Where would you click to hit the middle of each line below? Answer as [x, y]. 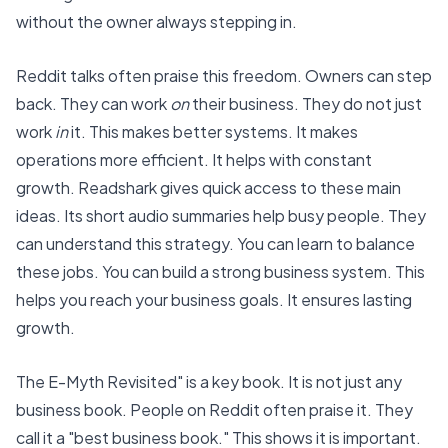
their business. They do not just [305, 103]
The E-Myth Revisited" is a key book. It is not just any [209, 381]
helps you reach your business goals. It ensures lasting [214, 299]
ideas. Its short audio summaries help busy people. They [221, 215]
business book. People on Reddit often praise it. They [214, 409]
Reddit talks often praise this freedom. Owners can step [224, 75]
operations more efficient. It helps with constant [194, 159]
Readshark [117, 187]
